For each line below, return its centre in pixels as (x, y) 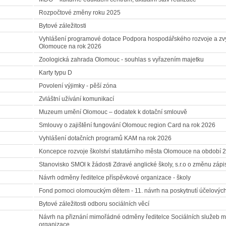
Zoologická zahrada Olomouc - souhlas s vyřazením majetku (121, 60)
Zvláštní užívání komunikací (76, 99)
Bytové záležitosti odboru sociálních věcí (94, 204)
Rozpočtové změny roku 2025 (80, 13)
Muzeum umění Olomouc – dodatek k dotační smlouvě (113, 112)
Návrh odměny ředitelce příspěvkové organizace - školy (115, 178)
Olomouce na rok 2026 (70, 46)
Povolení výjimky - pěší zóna (78, 86)
